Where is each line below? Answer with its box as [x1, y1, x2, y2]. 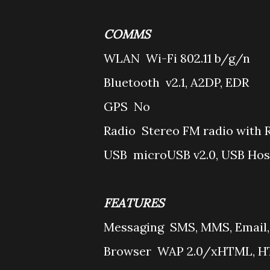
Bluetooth [104, 75, 163, 90]
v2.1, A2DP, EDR [166, 75, 249, 90]
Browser [104, 243, 154, 259]
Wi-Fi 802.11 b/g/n [146, 51, 250, 66]
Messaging [104, 219, 167, 234]
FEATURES [104, 195, 167, 210]
